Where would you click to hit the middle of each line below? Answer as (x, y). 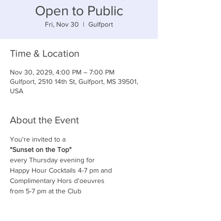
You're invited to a (38, 139)
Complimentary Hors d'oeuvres (57, 181)
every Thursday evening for (52, 160)
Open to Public (79, 11)
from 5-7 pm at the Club (46, 191)
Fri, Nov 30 (62, 24)
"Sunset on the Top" (41, 149)
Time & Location (45, 53)
